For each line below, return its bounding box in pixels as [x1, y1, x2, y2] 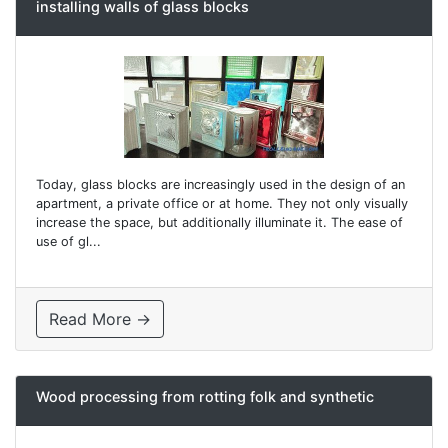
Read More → [49, 308, 151, 329]
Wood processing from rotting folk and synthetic [36, 387, 374, 405]
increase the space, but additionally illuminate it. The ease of [36, 214, 403, 230]
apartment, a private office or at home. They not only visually [36, 195, 408, 211]
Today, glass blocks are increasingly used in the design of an [36, 176, 405, 192]
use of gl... [36, 233, 101, 249]
